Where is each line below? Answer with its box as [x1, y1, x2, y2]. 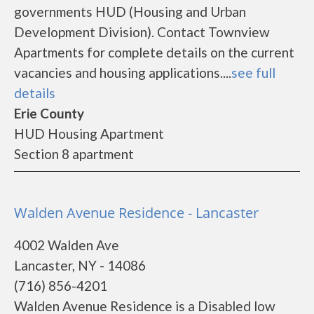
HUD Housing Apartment [14, 125, 164, 142]
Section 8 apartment [14, 146, 134, 162]
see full [231, 64, 275, 81]
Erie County [14, 105, 84, 121]
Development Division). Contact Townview [14, 24, 270, 40]
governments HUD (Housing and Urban [14, 4, 246, 20]
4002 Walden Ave [14, 237, 119, 253]
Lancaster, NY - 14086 [14, 257, 146, 273]
